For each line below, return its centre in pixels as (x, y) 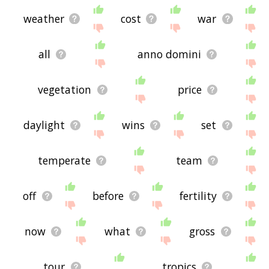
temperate (64, 161)
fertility (198, 196)
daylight (44, 125)
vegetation (65, 90)
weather (44, 19)
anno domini (170, 54)
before (108, 196)
